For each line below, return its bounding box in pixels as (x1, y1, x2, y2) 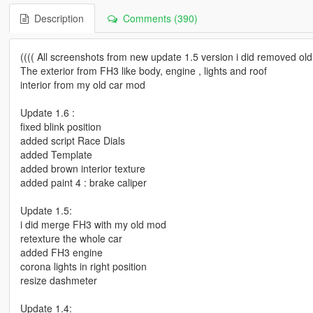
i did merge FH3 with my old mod (20, 217, 166, 231)
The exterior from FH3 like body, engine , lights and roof (20, 63, 267, 78)
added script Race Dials (20, 133, 125, 147)
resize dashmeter (20, 272, 97, 287)
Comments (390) (117, 10, 198, 25)
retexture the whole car (20, 231, 122, 245)
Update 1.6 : (20, 105, 75, 119)
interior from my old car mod (20, 77, 145, 92)
